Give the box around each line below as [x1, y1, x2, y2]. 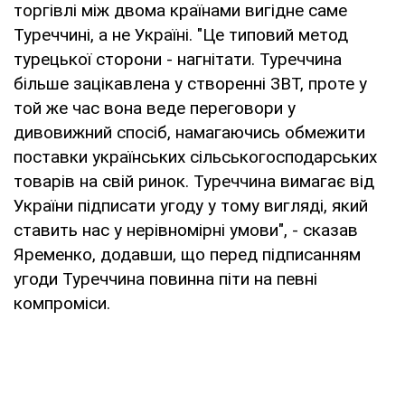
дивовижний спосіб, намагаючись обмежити [14, 121, 365, 143]
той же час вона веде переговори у [14, 97, 296, 118]
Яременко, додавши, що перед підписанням [14, 243, 361, 265]
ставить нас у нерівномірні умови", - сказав [14, 219, 358, 240]
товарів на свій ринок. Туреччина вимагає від [14, 170, 374, 192]
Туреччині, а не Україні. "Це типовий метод [14, 24, 348, 45]
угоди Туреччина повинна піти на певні [14, 268, 317, 289]
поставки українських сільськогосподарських [14, 146, 377, 167]
